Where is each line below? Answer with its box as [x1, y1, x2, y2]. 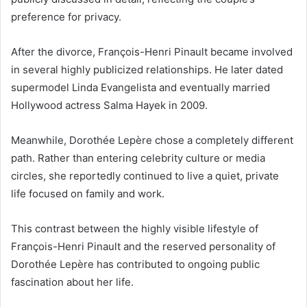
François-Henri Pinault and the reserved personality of [11, 239, 275, 253]
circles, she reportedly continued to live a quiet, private [11, 169, 279, 182]
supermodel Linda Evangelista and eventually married [11, 80, 270, 94]
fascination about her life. [11, 275, 134, 288]
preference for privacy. [11, 10, 121, 23]
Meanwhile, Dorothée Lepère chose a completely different [11, 133, 293, 147]
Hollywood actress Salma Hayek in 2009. [11, 98, 208, 112]
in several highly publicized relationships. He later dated [11, 62, 283, 76]
